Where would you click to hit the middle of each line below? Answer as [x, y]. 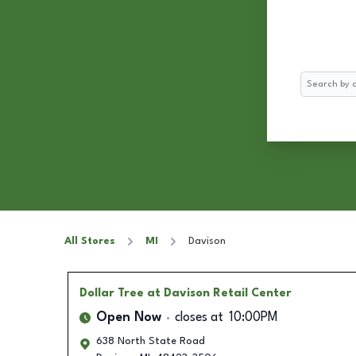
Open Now [128, 318]
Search [316, 79]
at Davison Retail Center [219, 293]
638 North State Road [150, 341]
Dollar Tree [111, 293]
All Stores [90, 241]
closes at [199, 318]
